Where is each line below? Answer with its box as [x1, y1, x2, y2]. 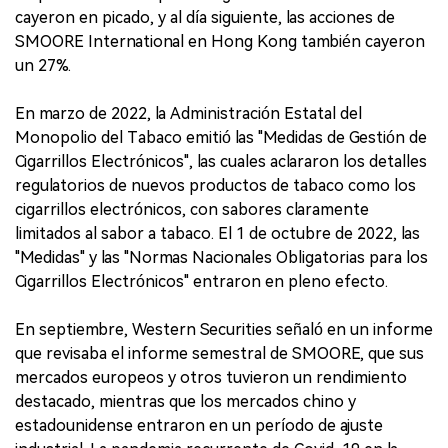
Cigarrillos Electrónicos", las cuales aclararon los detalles [15, 152, 427, 171]
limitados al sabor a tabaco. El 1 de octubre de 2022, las [15, 224, 420, 243]
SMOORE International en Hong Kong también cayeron [15, 32, 425, 51]
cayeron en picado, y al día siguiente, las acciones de [15, 8, 395, 27]
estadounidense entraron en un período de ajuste [15, 416, 383, 435]
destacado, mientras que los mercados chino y [15, 392, 356, 411]
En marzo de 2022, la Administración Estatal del [15, 104, 362, 123]
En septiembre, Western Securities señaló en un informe [15, 320, 433, 339]
